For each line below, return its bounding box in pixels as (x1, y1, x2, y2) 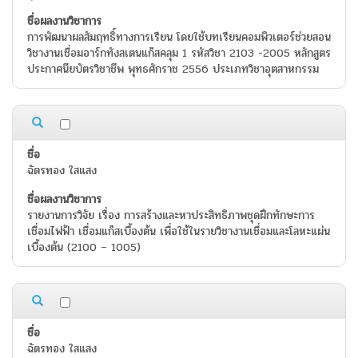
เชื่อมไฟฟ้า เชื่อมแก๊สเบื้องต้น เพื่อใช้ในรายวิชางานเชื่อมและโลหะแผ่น (27, 223, 330, 241)
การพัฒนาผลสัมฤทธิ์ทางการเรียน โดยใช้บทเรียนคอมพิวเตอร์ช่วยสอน (27, 29, 331, 46)
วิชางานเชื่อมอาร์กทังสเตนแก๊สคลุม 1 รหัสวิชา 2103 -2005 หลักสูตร (27, 45, 331, 62)
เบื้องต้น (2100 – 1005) (27, 239, 141, 257)
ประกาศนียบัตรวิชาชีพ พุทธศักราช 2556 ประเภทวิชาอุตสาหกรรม (27, 61, 319, 78)
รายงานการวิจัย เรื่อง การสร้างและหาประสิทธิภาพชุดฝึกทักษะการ (27, 207, 315, 225)
